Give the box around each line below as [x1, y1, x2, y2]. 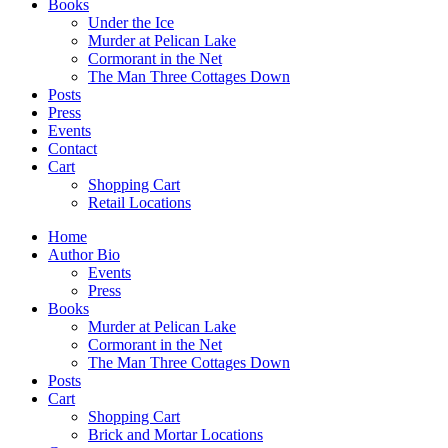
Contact [48, 139, 97, 157]
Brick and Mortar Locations [88, 425, 263, 443]
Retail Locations [88, 193, 191, 211]
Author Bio [48, 245, 120, 263]
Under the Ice [88, 13, 174, 31]
